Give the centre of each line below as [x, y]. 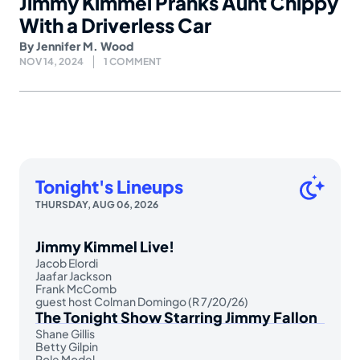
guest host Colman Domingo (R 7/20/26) [142, 301]
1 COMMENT [133, 61]
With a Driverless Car [115, 25]
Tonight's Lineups [109, 186]
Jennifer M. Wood [85, 45]
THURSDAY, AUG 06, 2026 [97, 204]
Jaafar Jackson [74, 275]
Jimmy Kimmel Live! [105, 246]
